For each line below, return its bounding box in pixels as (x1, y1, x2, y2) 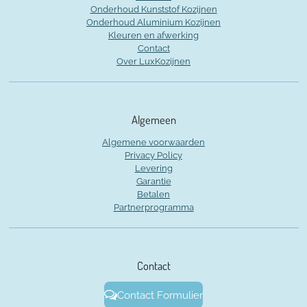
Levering (134, 163, 173, 173)
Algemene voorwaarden (102, 137, 205, 147)
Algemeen (131, 112, 176, 127)
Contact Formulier (116, 288, 203, 302)
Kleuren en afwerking (108, 30, 199, 40)
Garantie (136, 176, 171, 186)
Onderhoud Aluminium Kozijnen (86, 17, 221, 27)
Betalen (137, 189, 170, 199)
